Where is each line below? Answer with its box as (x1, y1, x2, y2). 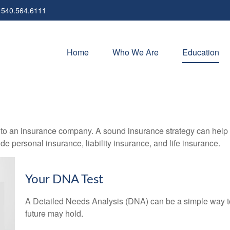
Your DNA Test (25, 174, 103, 186)
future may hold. (25, 207, 83, 219)
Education (182, 46, 219, 58)
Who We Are (112, 46, 159, 58)
